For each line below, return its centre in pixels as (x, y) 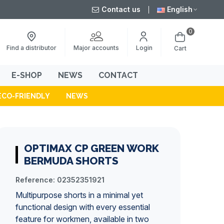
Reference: (35, 180)
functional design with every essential (83, 207)
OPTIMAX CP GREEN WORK (91, 148)
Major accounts (96, 47)
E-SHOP (27, 75)
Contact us (121, 9)
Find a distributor (31, 48)
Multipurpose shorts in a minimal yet (79, 195)
